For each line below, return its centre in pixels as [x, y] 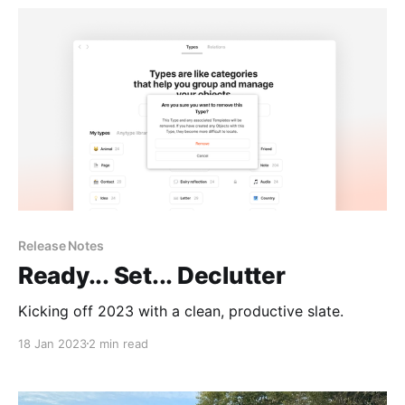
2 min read [118, 343]
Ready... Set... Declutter [152, 275]
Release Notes [61, 245]
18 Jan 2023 [52, 343]
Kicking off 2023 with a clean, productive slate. [181, 311]
